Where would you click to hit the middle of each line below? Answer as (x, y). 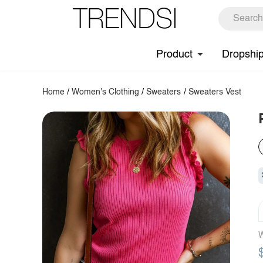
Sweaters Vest (215, 92)
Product (174, 54)
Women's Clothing (106, 92)
